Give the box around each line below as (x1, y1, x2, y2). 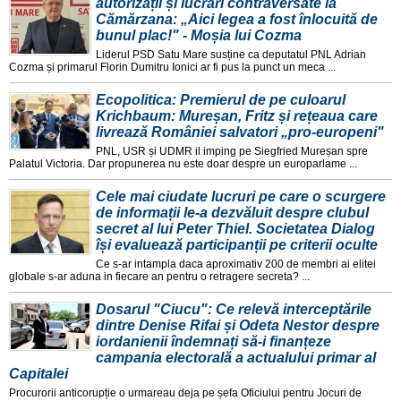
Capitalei (9, 366, 68, 382)
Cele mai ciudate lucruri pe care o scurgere (96, 189, 386, 205)
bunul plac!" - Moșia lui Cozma (96, 28, 302, 44)
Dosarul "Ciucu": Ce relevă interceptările (96, 302, 371, 318)
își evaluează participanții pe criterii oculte (96, 237, 378, 253)
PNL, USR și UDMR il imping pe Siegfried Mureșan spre (96, 145, 368, 158)
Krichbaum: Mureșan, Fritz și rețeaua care (96, 108, 378, 124)
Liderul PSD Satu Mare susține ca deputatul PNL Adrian (96, 48, 366, 62)
